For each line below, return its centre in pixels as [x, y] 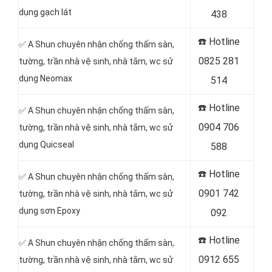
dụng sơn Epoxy [49, 211]
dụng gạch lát [45, 12]
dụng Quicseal [46, 144]
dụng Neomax [46, 78]
